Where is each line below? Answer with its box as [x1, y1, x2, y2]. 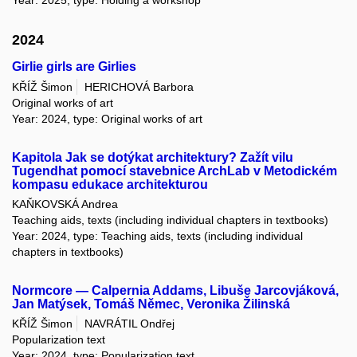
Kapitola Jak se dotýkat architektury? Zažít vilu [12, 150, 293, 164]
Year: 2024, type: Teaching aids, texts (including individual [12, 229, 303, 243]
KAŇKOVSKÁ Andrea [12, 198, 118, 211]
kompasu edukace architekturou [12, 177, 208, 191]
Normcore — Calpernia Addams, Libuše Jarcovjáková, [12, 284, 339, 298]
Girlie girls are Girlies [12, 60, 136, 74]
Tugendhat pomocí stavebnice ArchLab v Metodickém [12, 163, 337, 178]
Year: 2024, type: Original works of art [12, 112, 202, 125]
